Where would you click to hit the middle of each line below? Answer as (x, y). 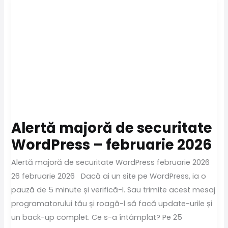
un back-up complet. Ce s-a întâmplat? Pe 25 (97, 218)
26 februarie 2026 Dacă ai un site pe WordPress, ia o (109, 176)
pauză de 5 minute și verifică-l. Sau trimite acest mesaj (113, 190)
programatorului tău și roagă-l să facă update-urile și (112, 204)
